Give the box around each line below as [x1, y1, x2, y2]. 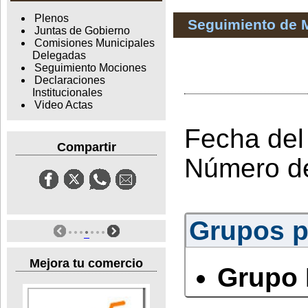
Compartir [56, 140, 116, 154]
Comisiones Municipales [34, 37, 155, 49]
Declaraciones [34, 74, 105, 87]
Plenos [34, 12, 69, 25]
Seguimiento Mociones [34, 62, 146, 74]
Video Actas [34, 99, 93, 111]
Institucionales [32, 87, 102, 99]
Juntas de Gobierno [34, 25, 130, 37]
